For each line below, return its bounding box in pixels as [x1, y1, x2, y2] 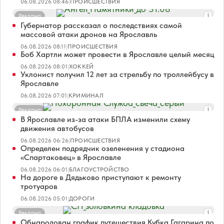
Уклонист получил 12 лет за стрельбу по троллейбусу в [20, 69, 214, 79]
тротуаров [20, 181, 57, 191]
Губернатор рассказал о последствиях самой [20, 20, 182, 30]
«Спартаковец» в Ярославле [20, 152, 121, 162]
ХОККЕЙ [69, 62, 94, 70]
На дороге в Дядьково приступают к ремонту [20, 172, 181, 182]
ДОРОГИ [69, 194, 95, 202]
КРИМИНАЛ [68, 91, 103, 99]
